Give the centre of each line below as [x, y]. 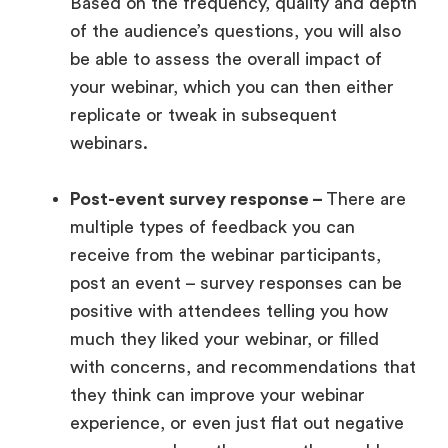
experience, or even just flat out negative [237, 422]
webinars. [111, 142]
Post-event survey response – [198, 198]
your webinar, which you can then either [232, 86]
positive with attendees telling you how [229, 310]
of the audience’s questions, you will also [235, 30]
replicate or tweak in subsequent [203, 114]
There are [366, 198]
